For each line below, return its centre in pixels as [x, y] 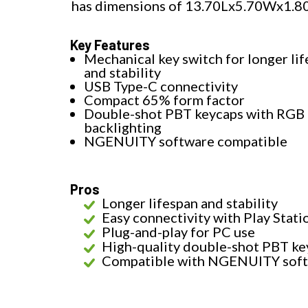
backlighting [123, 128]
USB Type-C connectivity [161, 86]
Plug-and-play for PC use [178, 232]
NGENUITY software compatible [186, 141]
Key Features [110, 45]
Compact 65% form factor [164, 100]
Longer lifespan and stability [190, 203]
